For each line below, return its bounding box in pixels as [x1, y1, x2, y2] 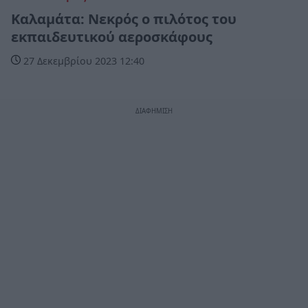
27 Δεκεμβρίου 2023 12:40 [21, 54, 144, 67]
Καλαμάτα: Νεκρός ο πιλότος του [11, 9, 236, 28]
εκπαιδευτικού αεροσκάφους [11, 27, 212, 46]
